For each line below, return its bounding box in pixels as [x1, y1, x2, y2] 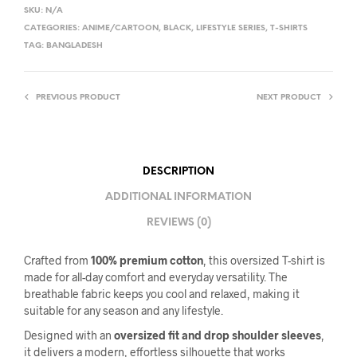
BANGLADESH [46, 41, 103, 50]
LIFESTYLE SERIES [196, 23, 265, 33]
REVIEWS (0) [146, 218, 211, 229]
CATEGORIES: [24, 23, 82, 33]
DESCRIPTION [143, 167, 214, 178]
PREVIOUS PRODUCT [36, 92, 120, 102]
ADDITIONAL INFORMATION [105, 192, 252, 203]
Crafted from [24, 253, 91, 267]
